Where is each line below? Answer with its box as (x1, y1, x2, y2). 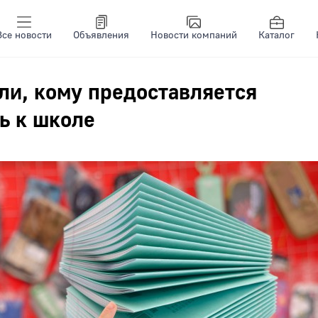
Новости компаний (150, 29, 237, 42)
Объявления (73, 29, 129, 42)
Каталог (258, 29, 295, 42)
